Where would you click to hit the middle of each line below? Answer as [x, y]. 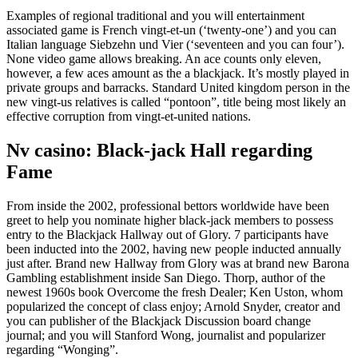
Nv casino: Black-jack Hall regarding [159, 150]
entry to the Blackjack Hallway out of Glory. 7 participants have [167, 234]
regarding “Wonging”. [62, 349]
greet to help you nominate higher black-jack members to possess [170, 220]
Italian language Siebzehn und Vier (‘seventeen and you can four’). [175, 44]
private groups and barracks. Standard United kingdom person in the [178, 87]
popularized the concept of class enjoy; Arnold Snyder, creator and [173, 306]
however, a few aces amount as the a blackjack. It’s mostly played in [178, 73]
